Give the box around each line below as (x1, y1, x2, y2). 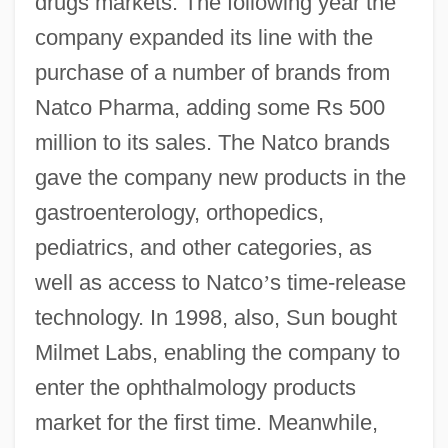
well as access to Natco (34, 269, 263, 295)
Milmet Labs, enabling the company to (34, 339, 400, 365)
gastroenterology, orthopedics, (34, 199, 324, 225)
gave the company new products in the (34, 164, 406, 190)
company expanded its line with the (34, 24, 373, 50)
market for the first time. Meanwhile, (34, 409, 378, 435)
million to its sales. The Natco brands (34, 129, 390, 155)
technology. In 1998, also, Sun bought (34, 304, 397, 330)
